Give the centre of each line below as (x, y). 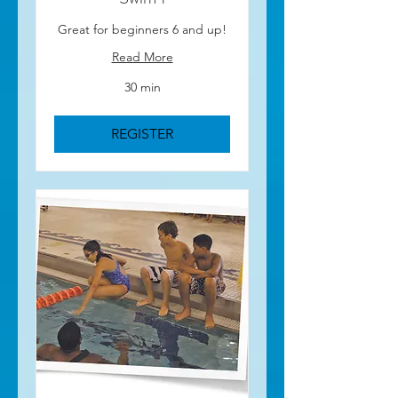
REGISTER (142, 134)
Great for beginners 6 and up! (142, 29)
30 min (142, 87)
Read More (142, 57)
